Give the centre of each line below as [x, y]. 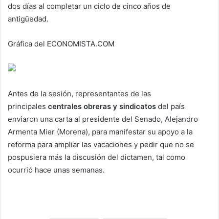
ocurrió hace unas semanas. [56, 170]
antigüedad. [28, 19]
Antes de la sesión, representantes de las [79, 94]
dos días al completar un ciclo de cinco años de [89, 6]
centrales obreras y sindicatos [102, 107]
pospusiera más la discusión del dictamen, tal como [97, 157]
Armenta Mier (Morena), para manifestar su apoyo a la [100, 132]
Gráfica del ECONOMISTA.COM [61, 44]
